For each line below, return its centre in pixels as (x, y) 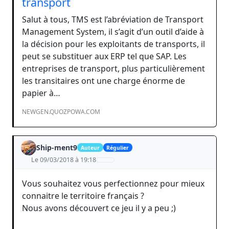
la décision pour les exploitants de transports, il (113, 44)
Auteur (90, 147)
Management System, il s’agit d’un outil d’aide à (113, 31)
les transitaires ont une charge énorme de (104, 81)
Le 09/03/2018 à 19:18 (63, 159)
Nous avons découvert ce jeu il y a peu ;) (99, 208)
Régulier (118, 147)
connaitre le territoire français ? (83, 196)
